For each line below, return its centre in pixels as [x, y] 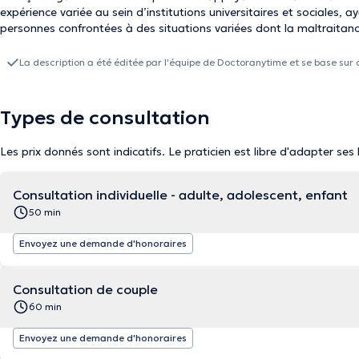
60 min [45, 307]
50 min [45, 212]
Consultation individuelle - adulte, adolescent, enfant [180, 195]
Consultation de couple [85, 289]
